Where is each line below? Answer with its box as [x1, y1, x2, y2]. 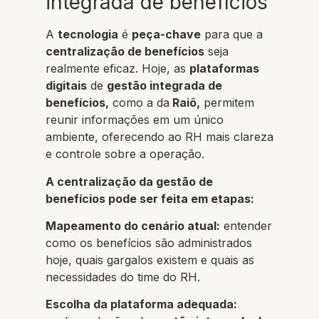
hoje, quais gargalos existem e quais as [46, 253, 254, 268]
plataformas [189, 61, 259, 76]
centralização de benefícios [46, 44, 204, 59]
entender [220, 219, 272, 234]
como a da [109, 95, 169, 110]
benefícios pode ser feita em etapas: [46, 191, 254, 206]
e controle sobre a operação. [46, 147, 204, 162]
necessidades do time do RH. [46, 270, 204, 285]
